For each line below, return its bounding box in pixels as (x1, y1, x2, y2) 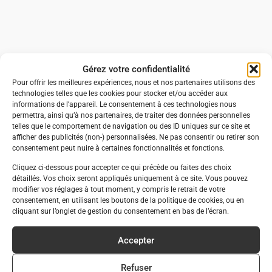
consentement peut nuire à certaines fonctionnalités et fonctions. (12, 143, 225, 152)
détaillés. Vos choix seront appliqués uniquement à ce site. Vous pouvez (12, 174, 248, 183)
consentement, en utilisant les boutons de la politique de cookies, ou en (12, 195, 244, 205)
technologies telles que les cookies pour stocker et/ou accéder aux (12, 89, 228, 98)
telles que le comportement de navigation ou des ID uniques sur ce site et (12, 121, 250, 131)
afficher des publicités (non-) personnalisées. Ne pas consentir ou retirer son (12, 132, 259, 141)
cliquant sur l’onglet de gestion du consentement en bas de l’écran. (12, 206, 229, 216)
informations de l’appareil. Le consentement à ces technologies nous (12, 100, 236, 109)
